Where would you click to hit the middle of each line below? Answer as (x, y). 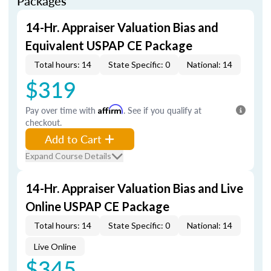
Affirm (111, 109)
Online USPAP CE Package (97, 206)
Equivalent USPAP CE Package (109, 45)
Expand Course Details (68, 156)
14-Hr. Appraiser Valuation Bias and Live (134, 188)
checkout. (44, 122)
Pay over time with (62, 110)
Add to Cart (73, 139)
